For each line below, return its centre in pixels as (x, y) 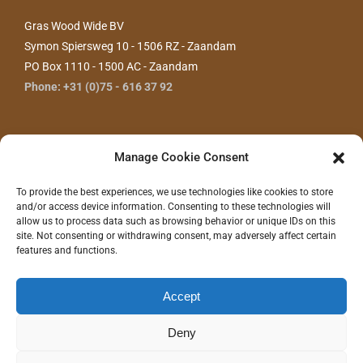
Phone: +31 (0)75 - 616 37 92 (98, 87)
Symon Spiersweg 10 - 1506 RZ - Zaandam (130, 47)
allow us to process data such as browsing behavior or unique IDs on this (176, 221)
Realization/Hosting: (70, 349)
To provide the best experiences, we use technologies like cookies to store (175, 192)
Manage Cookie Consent (181, 157)
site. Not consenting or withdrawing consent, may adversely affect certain (176, 236)
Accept (181, 296)
